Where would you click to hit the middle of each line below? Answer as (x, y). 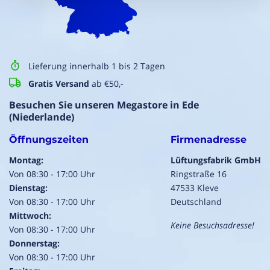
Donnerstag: (34, 243)
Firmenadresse (209, 140)
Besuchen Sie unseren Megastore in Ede (104, 105)
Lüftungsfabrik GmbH (216, 160)
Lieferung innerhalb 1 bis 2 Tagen (97, 66)
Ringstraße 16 (199, 174)
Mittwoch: (30, 216)
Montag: (26, 160)
